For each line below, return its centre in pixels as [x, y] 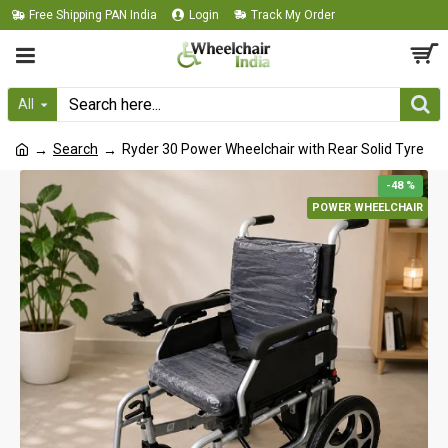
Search [75, 149]
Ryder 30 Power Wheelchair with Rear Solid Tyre [273, 149]
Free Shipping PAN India [93, 15]
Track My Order [293, 15]
